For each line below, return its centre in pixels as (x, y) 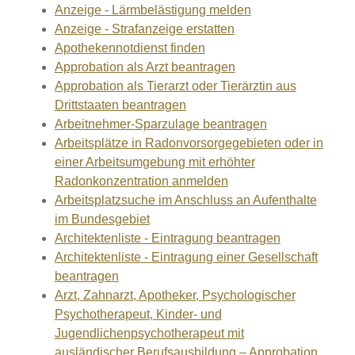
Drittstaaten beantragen (120, 105)
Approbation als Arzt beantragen (145, 67)
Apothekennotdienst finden (130, 48)
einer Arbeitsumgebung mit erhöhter (155, 162)
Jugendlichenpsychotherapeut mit (149, 333)
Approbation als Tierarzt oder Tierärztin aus (175, 86)
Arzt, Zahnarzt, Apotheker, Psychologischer (175, 295)
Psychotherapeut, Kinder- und (138, 314)
